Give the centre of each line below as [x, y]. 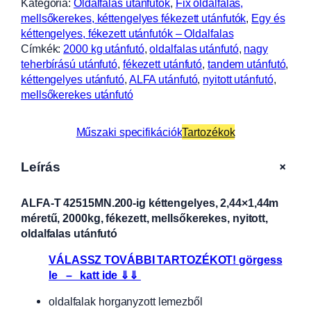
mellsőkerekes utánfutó [77, 95]
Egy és [268, 18]
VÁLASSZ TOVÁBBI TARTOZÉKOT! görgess [166, 260]
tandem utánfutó [246, 64]
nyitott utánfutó [238, 79]
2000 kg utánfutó [104, 49]
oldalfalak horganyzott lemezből [126, 302]
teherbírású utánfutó [69, 64]
